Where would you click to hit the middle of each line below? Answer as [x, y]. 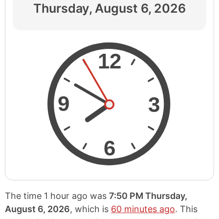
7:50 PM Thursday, [148, 196]
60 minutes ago [143, 209]
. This [186, 209]
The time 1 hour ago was [57, 196]
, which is [90, 209]
